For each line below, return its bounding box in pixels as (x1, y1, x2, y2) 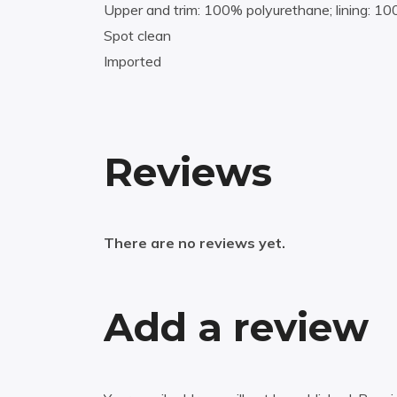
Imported (104, 52, 161, 71)
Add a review (104, 303, 369, 352)
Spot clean (104, 27, 171, 45)
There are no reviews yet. (104, 234, 285, 253)
